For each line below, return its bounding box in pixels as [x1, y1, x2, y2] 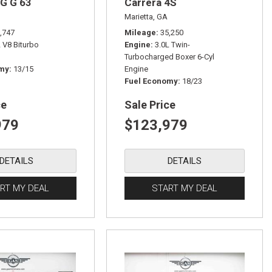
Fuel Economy [124, 76, 178, 86]
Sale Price [124, 98, 175, 111]
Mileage [124, 28, 156, 37]
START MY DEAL [151, 183, 217, 194]
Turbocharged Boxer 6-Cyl [124, 52, 214, 61]
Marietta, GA [124, 12, 168, 21]
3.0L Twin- [154, 40, 190, 49]
